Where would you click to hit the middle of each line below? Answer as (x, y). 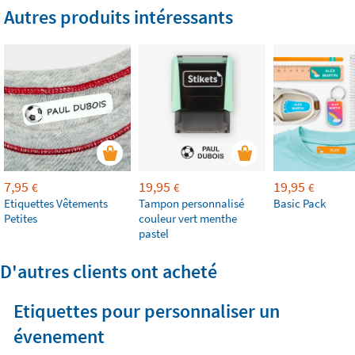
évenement (59, 336)
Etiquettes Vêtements (56, 203)
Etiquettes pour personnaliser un (146, 311)
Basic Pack (300, 203)
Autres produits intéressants (118, 17)
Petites (21, 218)
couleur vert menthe (188, 218)
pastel (154, 233)
